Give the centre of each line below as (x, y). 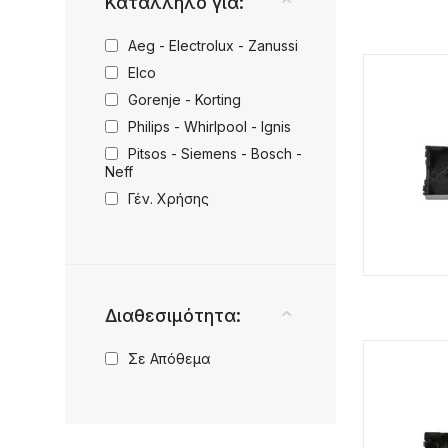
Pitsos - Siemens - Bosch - (214, 154)
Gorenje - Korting (184, 100)
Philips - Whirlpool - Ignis (209, 127)
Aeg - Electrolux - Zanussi (212, 46)
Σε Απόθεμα (169, 359)
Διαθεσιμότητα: (172, 316)
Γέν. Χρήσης (168, 199)
